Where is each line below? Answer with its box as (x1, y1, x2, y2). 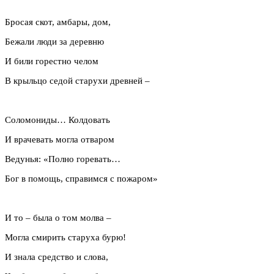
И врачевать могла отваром (5, 134, 114, 144)
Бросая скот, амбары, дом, (5, 17, 111, 27)
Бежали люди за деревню (5, 36, 104, 46)
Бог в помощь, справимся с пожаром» (5, 173, 158, 183)
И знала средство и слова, (5, 251, 108, 262)
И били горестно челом (5, 56, 98, 66)
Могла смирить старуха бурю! (5, 232, 126, 242)
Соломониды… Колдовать (5, 114, 110, 125)
